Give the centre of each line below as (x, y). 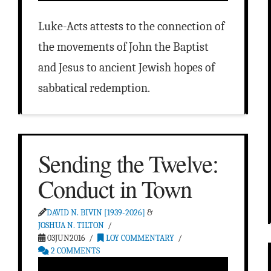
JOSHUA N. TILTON (71, 226)
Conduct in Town (115, 189)
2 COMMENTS (74, 251)
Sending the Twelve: (128, 163)
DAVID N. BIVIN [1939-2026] (96, 213)
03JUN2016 (65, 238)
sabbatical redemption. (94, 88)
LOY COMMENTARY (139, 238)
